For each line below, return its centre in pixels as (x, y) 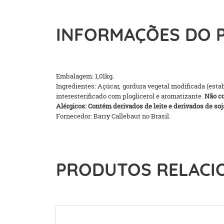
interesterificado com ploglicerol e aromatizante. (130, 96)
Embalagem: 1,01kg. (86, 76)
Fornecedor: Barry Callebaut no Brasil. (113, 116)
